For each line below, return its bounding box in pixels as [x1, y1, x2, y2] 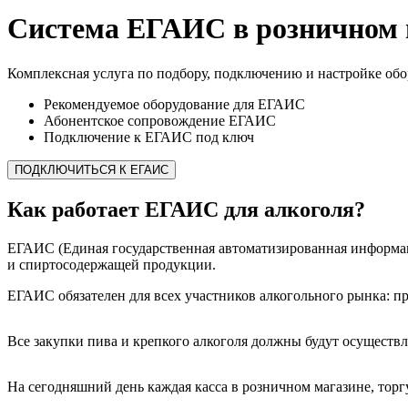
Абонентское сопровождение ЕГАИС [44, 112, 276, 128]
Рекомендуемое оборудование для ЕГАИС [44, 96, 305, 112]
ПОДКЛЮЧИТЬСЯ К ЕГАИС [15, 162, 168, 177]
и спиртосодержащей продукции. [7, 256, 216, 272]
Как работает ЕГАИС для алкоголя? [7, 197, 365, 221]
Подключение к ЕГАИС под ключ [44, 128, 254, 145]
